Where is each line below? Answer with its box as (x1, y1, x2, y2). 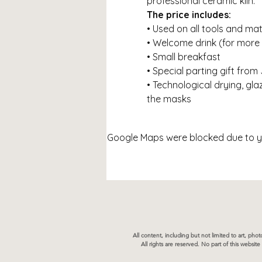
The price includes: (146, 8, 231, 20)
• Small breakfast (146, 50, 220, 63)
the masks (146, 92, 191, 105)
